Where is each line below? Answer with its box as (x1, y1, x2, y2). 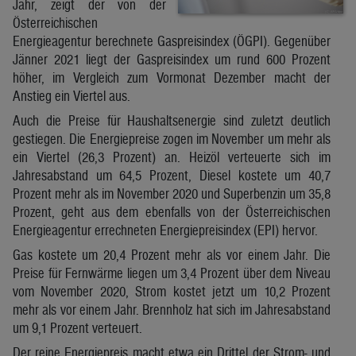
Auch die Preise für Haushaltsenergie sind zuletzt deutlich (13, 111, 331, 129)
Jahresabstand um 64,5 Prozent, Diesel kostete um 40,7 (13, 166, 331, 184)
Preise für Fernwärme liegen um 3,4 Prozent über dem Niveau (13, 264, 331, 281)
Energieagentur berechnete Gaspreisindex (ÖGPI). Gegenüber (13, 32, 331, 49)
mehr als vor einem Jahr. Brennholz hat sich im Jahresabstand (13, 300, 331, 318)
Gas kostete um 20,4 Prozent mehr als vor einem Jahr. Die (13, 246, 331, 263)
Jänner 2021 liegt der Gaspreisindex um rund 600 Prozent (13, 50, 331, 68)
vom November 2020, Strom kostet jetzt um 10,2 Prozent (13, 282, 331, 300)
